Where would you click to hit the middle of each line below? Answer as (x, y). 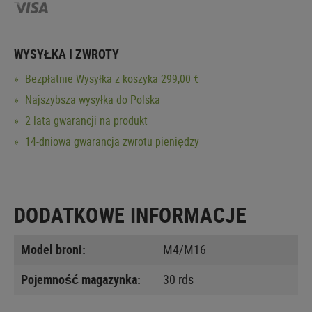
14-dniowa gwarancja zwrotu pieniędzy (111, 141)
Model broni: (53, 249)
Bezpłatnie (49, 78)
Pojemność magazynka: (81, 279)
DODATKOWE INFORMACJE (130, 214)
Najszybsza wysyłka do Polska (91, 99)
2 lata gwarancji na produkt (85, 120)
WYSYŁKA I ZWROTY (67, 53)
